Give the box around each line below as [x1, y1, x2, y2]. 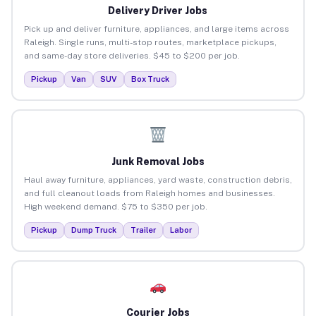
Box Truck [130, 74, 169, 83]
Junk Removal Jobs [111, 155, 205, 167]
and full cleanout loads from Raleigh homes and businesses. [23, 188, 275, 198]
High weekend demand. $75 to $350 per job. [23, 201, 207, 212]
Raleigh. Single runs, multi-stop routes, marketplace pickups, [23, 37, 276, 47]
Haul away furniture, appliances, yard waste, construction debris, [23, 174, 292, 185]
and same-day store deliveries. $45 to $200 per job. [23, 50, 240, 61]
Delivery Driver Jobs [108, 4, 208, 16]
